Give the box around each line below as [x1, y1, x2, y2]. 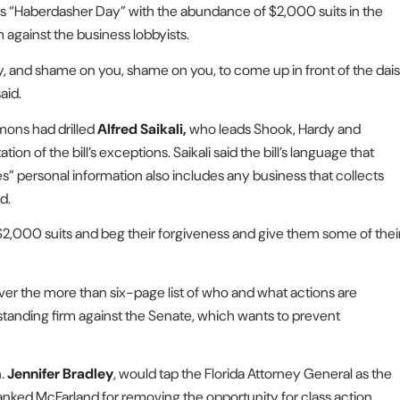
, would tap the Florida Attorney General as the [113, 364, 392, 384]
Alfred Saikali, [97, 119, 187, 138]
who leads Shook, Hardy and [187, 119, 361, 138]
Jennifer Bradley [7, 364, 113, 384]
